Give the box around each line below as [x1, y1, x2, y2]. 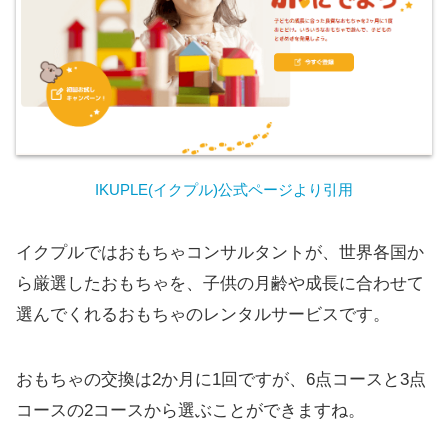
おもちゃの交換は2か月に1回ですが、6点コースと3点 [16, 370, 426, 390]
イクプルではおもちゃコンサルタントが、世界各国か [16, 243, 424, 263]
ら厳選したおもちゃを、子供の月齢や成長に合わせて [16, 274, 424, 294]
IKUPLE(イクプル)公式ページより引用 [95, 181, 353, 199]
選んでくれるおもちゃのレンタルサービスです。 [16, 305, 390, 325]
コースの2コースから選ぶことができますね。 [16, 401, 365, 421]
